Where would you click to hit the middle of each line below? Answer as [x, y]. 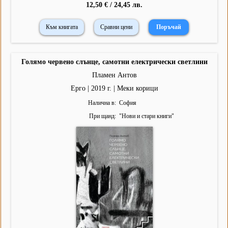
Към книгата [62, 27]
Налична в [101, 103]
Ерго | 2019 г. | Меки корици [114, 89]
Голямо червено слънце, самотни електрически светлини [114, 62]
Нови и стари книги [146, 116]
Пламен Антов [114, 75]
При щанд [102, 116]
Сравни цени [116, 27]
